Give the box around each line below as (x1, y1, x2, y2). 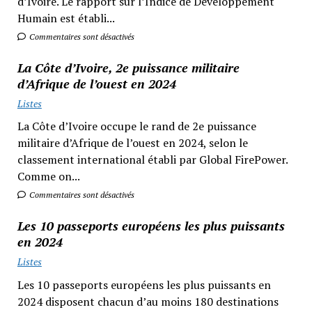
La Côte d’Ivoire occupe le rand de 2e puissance (17, 118, 256, 134)
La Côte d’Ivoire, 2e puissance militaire (17, 58, 240, 76)
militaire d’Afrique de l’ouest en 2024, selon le (17, 135, 248, 151)
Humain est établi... (17, 10, 115, 26)
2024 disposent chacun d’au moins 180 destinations (17, 293, 279, 309)
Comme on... (17, 169, 80, 185)
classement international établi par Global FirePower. (17, 152, 288, 168)
